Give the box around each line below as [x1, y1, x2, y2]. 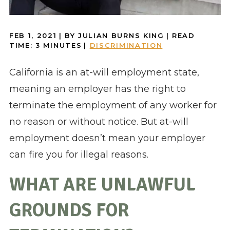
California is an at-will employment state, [9, 67, 199, 79]
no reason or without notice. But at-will [9, 116, 188, 128]
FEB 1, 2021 [9, 31, 57, 40]
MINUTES [43, 41, 82, 50]
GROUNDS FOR [9, 199, 129, 222]
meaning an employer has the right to [9, 83, 186, 95]
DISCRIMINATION [89, 41, 163, 50]
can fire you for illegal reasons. [9, 149, 148, 161]
